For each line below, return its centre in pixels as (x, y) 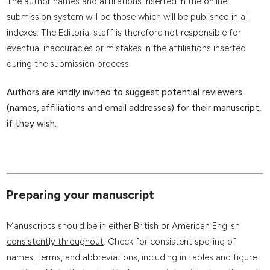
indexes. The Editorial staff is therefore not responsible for (124, 32)
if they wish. (31, 124)
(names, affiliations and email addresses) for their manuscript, (133, 108)
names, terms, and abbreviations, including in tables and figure (131, 257)
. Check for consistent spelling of (170, 241)
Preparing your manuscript (80, 195)
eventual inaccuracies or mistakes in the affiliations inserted (126, 48)
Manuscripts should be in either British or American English (123, 226)
